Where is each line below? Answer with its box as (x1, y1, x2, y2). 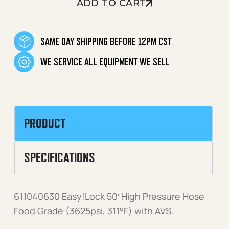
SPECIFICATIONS (24, 150, 95, 165)
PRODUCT (24, 116, 65, 130)
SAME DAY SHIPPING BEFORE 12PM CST (40, 36, 172, 47)
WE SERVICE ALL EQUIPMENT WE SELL (40, 56, 170, 67)
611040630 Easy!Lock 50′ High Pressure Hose (14, 190, 204, 203)
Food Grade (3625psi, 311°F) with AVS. (14, 204, 174, 217)
